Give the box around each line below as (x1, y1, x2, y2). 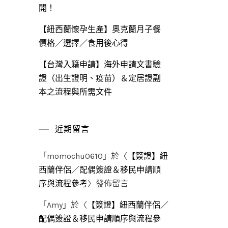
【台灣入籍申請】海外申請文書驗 (39, 60, 161, 69)
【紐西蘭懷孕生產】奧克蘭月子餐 (39, 24, 161, 34)
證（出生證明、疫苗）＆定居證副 (39, 73, 161, 83)
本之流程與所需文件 (39, 87, 112, 97)
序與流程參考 (39, 179, 88, 188)
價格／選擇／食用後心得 (39, 38, 128, 48)
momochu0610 (47, 151, 103, 161)
